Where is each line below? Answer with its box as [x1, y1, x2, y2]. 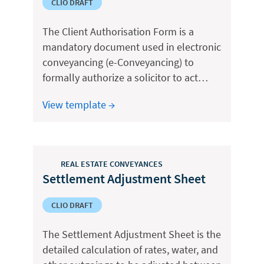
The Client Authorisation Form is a [42, 25, 194, 38]
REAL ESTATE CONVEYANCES [61, 158, 163, 169]
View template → [42, 98, 115, 111]
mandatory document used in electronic [42, 40, 221, 54]
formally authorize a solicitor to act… [42, 71, 208, 84]
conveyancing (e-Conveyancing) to [42, 55, 194, 69]
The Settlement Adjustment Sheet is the [42, 227, 221, 241]
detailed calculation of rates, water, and [42, 243, 218, 256]
